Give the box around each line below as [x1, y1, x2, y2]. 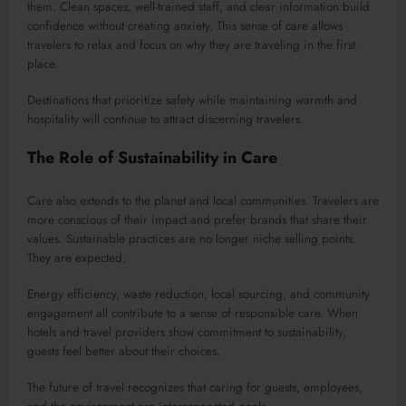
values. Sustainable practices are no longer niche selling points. [27, 229, 356, 247]
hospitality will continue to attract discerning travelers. [27, 110, 304, 128]
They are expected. [27, 248, 126, 266]
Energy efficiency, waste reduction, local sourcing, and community [27, 285, 370, 303]
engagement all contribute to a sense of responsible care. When [27, 304, 358, 322]
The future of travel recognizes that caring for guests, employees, [27, 378, 362, 396]
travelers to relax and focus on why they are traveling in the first [27, 35, 355, 53]
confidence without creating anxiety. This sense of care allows [27, 16, 343, 34]
